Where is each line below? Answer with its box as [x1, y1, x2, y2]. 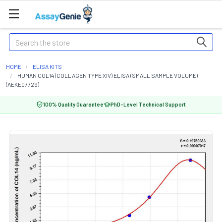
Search [9, 34, 32, 44]
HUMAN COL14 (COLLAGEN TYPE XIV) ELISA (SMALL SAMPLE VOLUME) [17, 72, 198, 79]
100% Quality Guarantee [43, 101, 104, 108]
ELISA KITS [33, 63, 62, 70]
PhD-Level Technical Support [111, 101, 186, 108]
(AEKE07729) [6, 81, 39, 88]
